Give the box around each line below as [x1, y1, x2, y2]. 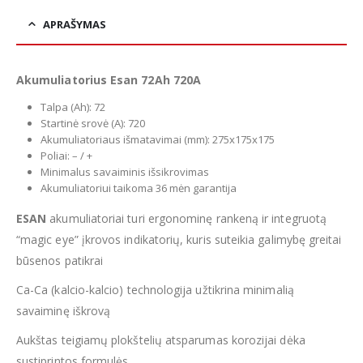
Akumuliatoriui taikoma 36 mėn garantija [40, 181, 237, 196]
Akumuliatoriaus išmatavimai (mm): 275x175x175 [40, 132, 275, 147]
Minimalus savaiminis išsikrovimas [40, 164, 209, 180]
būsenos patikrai [16, 253, 104, 269]
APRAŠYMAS [43, 17, 106, 32]
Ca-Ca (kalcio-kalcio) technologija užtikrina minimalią [16, 282, 294, 298]
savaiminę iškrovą [16, 303, 111, 319]
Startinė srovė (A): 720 [40, 116, 145, 131]
